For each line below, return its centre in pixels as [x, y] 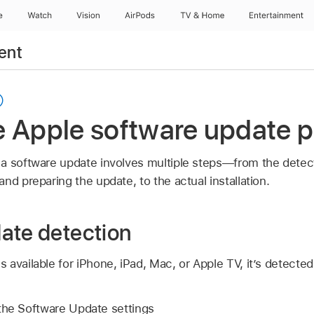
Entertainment [277, 15]
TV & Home [202, 15]
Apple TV [217, 263]
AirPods [140, 15]
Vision [88, 15]
